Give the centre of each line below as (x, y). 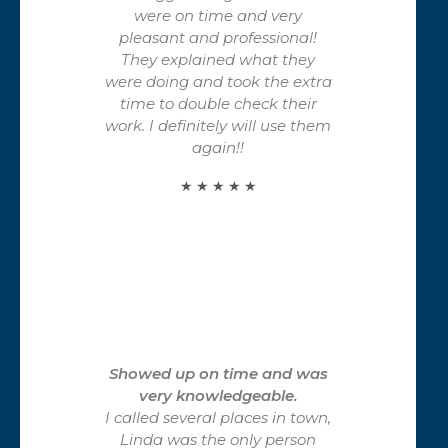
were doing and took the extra (218, 81)
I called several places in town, (218, 417)
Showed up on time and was (218, 373)
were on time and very (218, 15)
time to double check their (218, 103)
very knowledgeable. (218, 395)
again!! (218, 147)
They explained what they (218, 59)
